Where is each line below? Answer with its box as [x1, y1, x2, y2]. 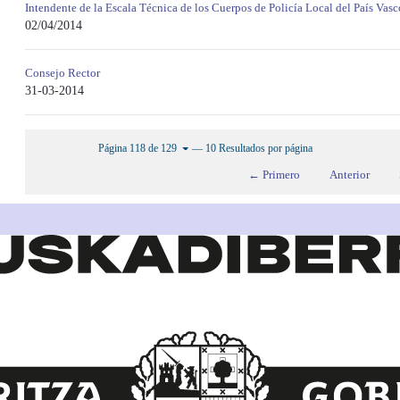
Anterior [329, 168, 370, 181]
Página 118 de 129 [97, 142, 177, 154]
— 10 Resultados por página [192, 141, 313, 154]
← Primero [247, 168, 300, 181]
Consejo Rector [24, 66, 100, 79]
